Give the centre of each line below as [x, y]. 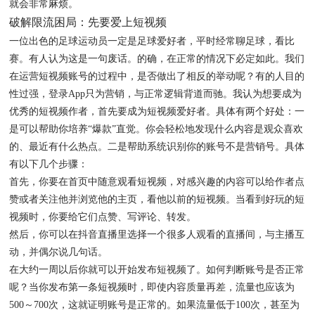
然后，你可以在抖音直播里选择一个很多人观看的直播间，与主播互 [157, 235]
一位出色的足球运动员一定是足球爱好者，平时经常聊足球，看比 [152, 41]
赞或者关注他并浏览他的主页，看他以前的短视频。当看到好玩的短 [157, 200]
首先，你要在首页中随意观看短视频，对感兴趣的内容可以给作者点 [157, 182]
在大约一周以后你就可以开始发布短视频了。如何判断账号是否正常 [157, 270]
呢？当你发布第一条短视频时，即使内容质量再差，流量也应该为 [152, 288]
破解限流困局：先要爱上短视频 [88, 22]
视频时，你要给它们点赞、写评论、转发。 [103, 217]
